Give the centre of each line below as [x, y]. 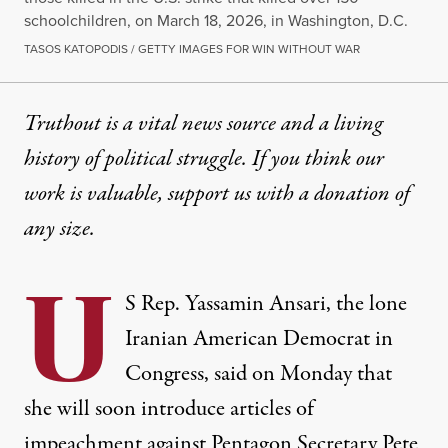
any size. [59, 229]
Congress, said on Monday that [258, 374]
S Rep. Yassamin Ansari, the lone [266, 304]
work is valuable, [96, 194]
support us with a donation [279, 194]
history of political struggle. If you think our [204, 159]
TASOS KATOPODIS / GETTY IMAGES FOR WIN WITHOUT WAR [192, 49]
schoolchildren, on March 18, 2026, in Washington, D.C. [216, 21]
